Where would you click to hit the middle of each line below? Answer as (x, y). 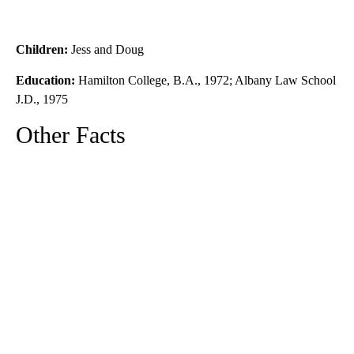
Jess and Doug (106, 49)
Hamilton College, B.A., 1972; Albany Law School (207, 80)
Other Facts (71, 134)
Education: (47, 80)
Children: (42, 49)
